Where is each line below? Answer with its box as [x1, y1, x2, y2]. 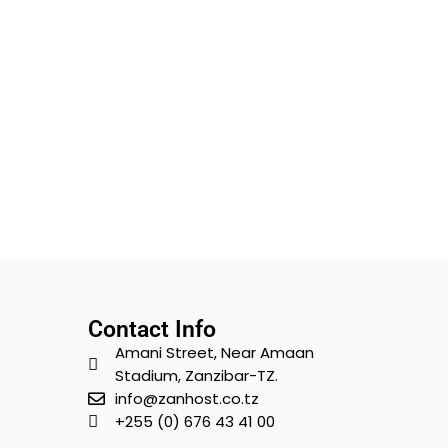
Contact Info [88, 316, 217, 344]
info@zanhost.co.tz [114, 388, 259, 410]
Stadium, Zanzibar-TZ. [114, 365, 278, 387]
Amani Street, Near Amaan [114, 342, 314, 364]
